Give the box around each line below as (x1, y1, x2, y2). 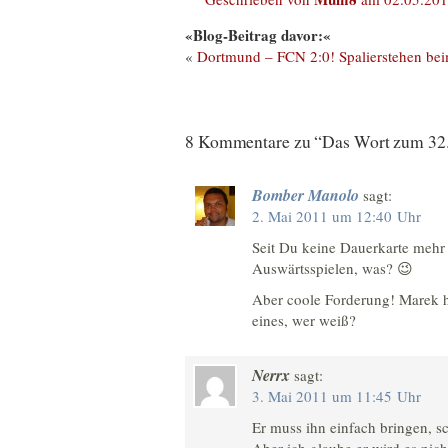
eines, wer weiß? (252, 309, 356, 330)
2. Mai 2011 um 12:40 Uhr (252, 205, 421, 226)
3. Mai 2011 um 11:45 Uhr (252, 386, 421, 407)
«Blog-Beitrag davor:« (185, 24, 331, 47)
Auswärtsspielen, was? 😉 (252, 257, 413, 278)
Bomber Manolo (252, 183, 359, 206)
